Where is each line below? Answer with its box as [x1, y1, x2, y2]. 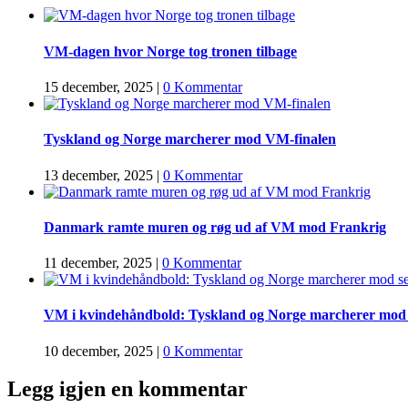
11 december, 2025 [44, 255, 152, 271]
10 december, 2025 [44, 342, 153, 359]
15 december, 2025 [44, 78, 153, 95]
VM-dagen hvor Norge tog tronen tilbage [44, 43, 297, 59]
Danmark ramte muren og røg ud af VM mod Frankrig [44, 219, 386, 235]
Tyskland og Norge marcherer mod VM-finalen [44, 131, 336, 148]
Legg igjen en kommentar [7, 377, 248, 402]
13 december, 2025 [44, 167, 153, 183]
